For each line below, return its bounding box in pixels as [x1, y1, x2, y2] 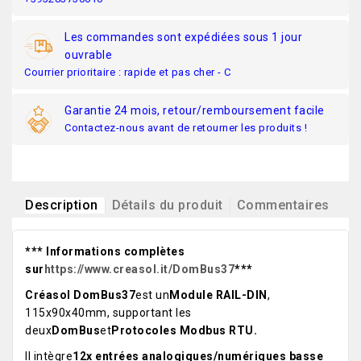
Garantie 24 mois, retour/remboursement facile [64, 104, 325, 118]
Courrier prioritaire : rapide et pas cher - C [24, 66, 231, 79]
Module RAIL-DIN [169, 288, 268, 302]
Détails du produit [111, 197, 223, 214]
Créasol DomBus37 [25, 288, 135, 302]
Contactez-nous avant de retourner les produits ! [64, 122, 307, 135]
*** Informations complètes [25, 245, 185, 259]
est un [135, 288, 169, 302]
